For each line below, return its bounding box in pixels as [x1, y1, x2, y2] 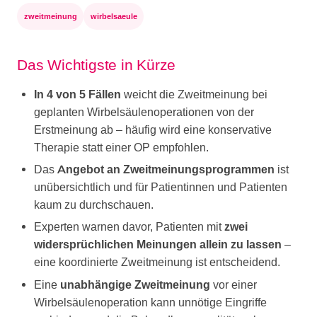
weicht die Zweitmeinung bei [121, 87, 267, 101]
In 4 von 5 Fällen [34, 87, 121, 101]
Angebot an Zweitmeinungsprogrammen [57, 162, 275, 176]
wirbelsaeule [90, 11, 137, 22]
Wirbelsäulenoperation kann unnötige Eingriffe [34, 295, 267, 309]
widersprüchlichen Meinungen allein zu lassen [34, 238, 282, 252]
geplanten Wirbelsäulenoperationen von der [34, 105, 254, 119]
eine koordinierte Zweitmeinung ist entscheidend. [34, 255, 280, 270]
